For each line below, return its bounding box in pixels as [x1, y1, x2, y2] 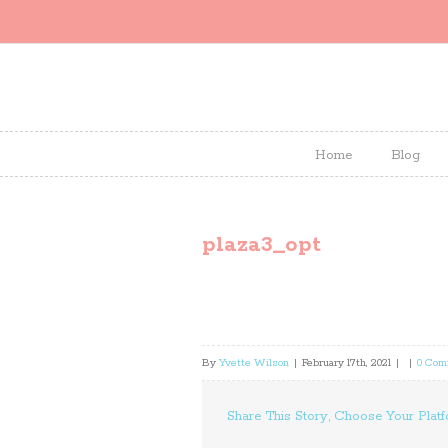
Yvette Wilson [219, 356, 289, 370]
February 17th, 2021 [302, 356, 391, 370]
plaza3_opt [202, 231, 321, 259]
